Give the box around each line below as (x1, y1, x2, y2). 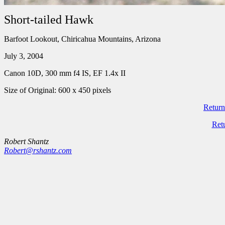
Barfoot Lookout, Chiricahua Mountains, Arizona (4, 35, 161, 43)
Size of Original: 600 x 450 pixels (4, 86, 111, 94)
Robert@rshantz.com (4, 146, 72, 155)
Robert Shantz (4, 137, 49, 146)
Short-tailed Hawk (4, 13, 93, 26)
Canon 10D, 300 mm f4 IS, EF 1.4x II (4, 69, 126, 77)
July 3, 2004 (4, 52, 43, 60)
